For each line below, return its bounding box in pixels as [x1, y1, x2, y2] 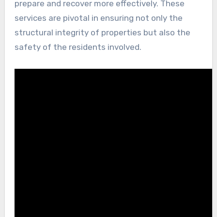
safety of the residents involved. [14, 42, 141, 52]
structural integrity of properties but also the [14, 27, 190, 37]
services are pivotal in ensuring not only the [14, 13, 183, 23]
